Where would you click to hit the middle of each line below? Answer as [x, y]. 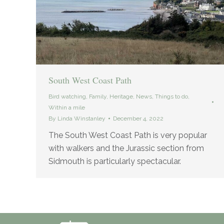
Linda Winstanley [81, 119]
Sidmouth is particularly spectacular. [115, 161]
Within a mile [67, 108]
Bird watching [67, 97]
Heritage [121, 97]
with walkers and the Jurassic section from [126, 148]
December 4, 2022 [138, 119]
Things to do [171, 97]
